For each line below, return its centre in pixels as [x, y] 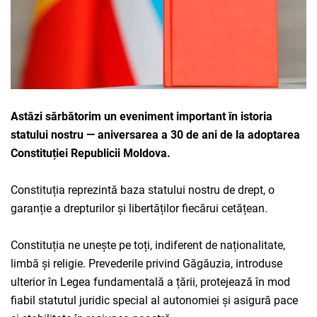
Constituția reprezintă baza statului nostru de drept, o [143, 190]
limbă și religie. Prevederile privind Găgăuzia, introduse [146, 264]
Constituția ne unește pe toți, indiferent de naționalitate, [148, 246]
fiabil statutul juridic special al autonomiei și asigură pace [154, 301]
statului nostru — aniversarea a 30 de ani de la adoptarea [155, 135]
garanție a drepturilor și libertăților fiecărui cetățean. [143, 209]
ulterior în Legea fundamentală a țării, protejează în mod [150, 282]
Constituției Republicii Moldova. [96, 154]
